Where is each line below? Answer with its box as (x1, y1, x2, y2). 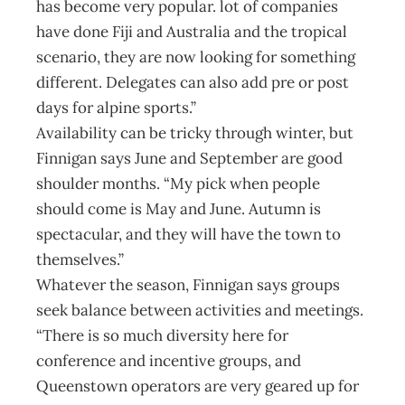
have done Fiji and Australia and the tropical (36, 22, 347, 42)
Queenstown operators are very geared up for (36, 376, 359, 396)
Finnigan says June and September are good (36, 148, 343, 168)
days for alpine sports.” (36, 98, 196, 118)
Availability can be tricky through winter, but (36, 123, 353, 143)
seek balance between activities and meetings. (36, 300, 363, 320)
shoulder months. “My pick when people (36, 174, 320, 193)
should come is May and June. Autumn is (36, 199, 321, 219)
